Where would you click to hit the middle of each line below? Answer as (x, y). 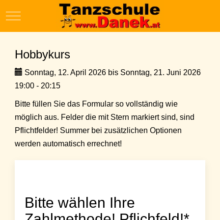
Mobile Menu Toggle (48, 15)
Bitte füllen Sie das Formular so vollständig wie (96, 104)
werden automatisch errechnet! (68, 144)
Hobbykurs (42, 55)
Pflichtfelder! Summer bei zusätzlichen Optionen (98, 131)
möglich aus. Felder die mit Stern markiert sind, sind (105, 117)
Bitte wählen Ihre (80, 203)
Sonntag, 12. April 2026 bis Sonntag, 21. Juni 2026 (112, 73)
